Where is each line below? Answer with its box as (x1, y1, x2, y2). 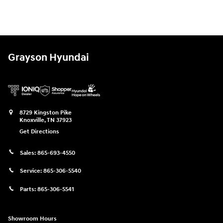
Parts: (20, 185, 37, 193)
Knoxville (19, 116, 44, 124)
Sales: (20, 149, 37, 157)
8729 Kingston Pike (19, 109, 72, 116)
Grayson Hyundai (8, 51, 89, 64)
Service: (20, 167, 43, 175)
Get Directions (19, 127, 59, 135)
